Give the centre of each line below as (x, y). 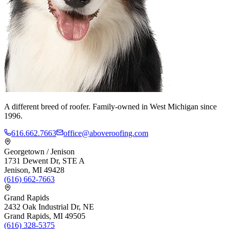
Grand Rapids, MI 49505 (45, 216)
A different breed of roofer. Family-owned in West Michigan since (110, 107)
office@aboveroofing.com (106, 133)
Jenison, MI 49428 (34, 170)
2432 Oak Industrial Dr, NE (49, 207)
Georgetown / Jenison (39, 152)
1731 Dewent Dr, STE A (44, 161)
